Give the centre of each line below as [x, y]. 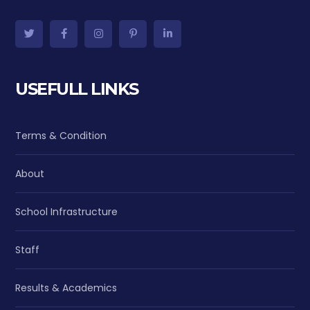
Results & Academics [66, 288]
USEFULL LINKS [77, 89]
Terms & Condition [61, 135]
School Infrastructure [67, 211]
